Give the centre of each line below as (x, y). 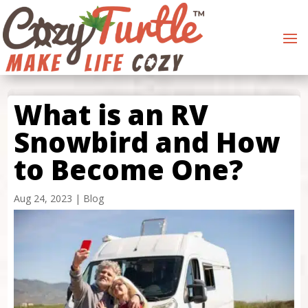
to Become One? (128, 170)
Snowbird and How (146, 142)
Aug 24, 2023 (43, 199)
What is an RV (111, 115)
